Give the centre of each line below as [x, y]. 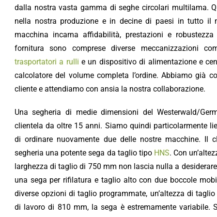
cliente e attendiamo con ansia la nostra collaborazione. [110, 89]
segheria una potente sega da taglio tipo [84, 153]
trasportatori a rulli [46, 62]
